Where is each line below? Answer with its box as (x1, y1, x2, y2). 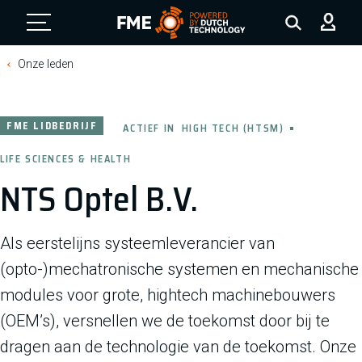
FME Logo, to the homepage (112, 39, 277, 61)
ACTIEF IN (123, 120, 175, 136)
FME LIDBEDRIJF (6, 118, 98, 133)
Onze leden (18, 57, 74, 70)
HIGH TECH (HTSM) (181, 120, 284, 136)
